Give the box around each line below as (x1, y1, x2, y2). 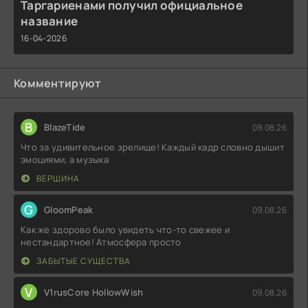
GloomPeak (44, 203, 93, 217)
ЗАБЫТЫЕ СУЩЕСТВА (34, 255, 131, 267)
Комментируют (14, 76, 102, 91)
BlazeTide (44, 121, 86, 134)
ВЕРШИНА (34, 173, 80, 185)
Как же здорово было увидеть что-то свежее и (21, 223, 230, 236)
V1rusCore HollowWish (44, 286, 144, 299)
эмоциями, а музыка (21, 153, 109, 166)
